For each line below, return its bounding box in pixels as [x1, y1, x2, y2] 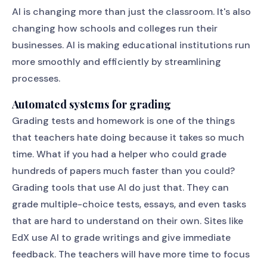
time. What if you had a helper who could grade [12, 148, 226, 160]
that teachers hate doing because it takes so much [12, 131, 244, 144]
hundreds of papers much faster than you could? [12, 164, 235, 177]
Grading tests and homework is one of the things [12, 114, 235, 127]
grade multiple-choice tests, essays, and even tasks [12, 198, 246, 210]
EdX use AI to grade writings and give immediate [12, 231, 231, 244]
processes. [12, 72, 60, 85]
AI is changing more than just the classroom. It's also [12, 5, 251, 18]
